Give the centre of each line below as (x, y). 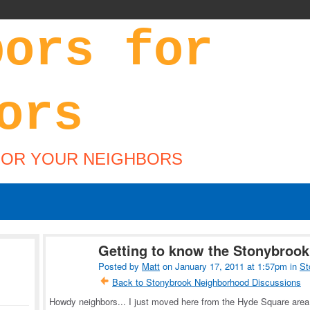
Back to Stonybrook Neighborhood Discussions (207, 282)
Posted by (120, 266)
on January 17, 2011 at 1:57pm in (230, 266)
